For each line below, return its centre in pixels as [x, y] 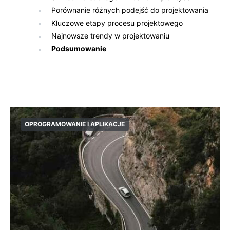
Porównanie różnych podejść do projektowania [130, 10]
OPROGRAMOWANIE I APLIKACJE [75, 124]
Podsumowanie [79, 49]
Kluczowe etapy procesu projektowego [117, 23]
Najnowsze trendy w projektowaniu [110, 36]
